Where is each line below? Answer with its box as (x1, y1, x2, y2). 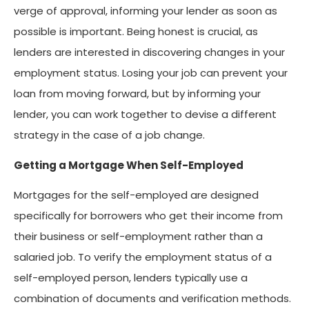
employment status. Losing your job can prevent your (14, 66, 288, 80)
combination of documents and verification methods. (14, 291, 291, 306)
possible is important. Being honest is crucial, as (14, 24, 258, 39)
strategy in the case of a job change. (14, 128, 205, 142)
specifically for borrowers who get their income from (14, 208, 283, 223)
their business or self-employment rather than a (14, 229, 263, 243)
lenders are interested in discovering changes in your (14, 45, 285, 59)
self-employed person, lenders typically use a (14, 270, 248, 285)
